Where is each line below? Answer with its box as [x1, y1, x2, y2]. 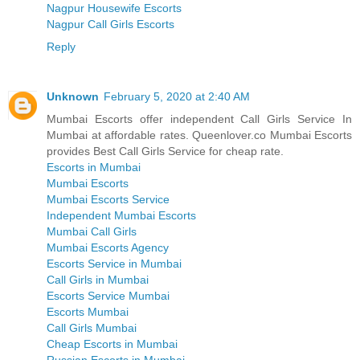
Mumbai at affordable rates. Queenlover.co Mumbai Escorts [47, 129, 352, 142]
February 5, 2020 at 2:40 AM [104, 90, 250, 104]
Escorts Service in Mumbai [47, 257, 182, 271]
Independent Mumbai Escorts [47, 209, 196, 223]
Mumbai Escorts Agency [47, 241, 169, 255]
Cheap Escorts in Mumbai [47, 337, 178, 351]
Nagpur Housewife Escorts [47, 2, 182, 15]
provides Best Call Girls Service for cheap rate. [47, 145, 284, 158]
